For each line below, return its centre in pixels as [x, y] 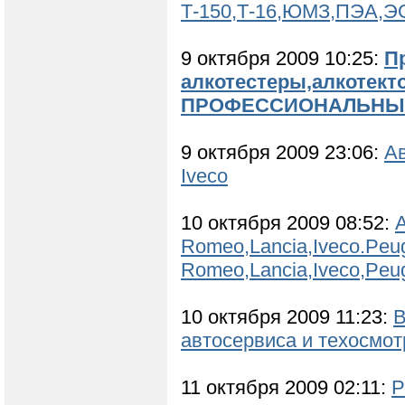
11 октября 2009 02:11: [286, 388]
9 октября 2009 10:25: [283, 59]
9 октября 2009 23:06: [283, 153]
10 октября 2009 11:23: [287, 317]
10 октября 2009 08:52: [288, 223]
